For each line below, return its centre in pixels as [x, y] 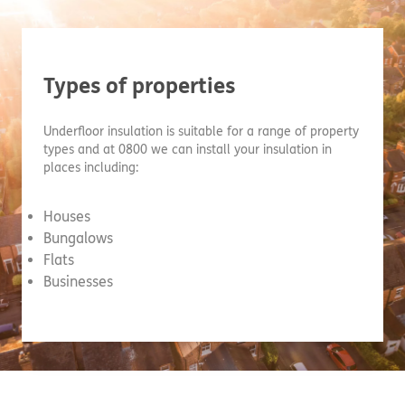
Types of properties [139, 86]
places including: [91, 168]
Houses [67, 217]
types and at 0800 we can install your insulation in [188, 150]
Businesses [78, 282]
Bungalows [78, 238]
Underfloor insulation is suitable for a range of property [201, 132]
